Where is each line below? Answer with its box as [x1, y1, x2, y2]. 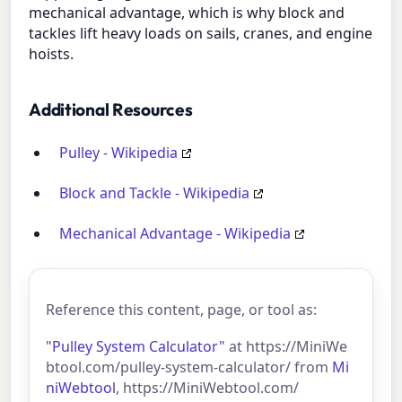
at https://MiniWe [225, 336, 348, 356]
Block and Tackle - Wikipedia [59, 183, 250, 204]
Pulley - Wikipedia [59, 143, 179, 163]
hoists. [29, 44, 74, 65]
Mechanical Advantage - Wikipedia [59, 223, 292, 244]
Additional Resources [29, 99, 193, 121]
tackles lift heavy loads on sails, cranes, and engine [29, 23, 373, 44]
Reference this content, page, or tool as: [46, 300, 318, 320]
